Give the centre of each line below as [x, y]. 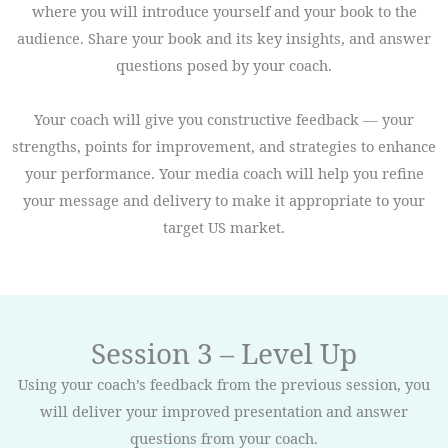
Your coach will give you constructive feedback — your [224, 118]
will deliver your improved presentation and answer [224, 411]
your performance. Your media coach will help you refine [224, 172]
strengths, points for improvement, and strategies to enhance [224, 145]
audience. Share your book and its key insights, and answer [224, 37]
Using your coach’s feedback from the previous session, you [224, 384]
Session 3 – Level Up [224, 353]
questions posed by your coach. [224, 64]
